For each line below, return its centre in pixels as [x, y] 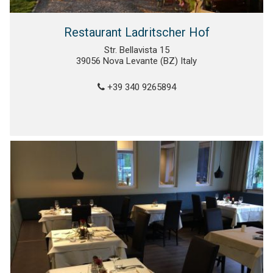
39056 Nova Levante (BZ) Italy [136, 61]
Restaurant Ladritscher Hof [136, 33]
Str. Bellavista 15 [136, 50]
